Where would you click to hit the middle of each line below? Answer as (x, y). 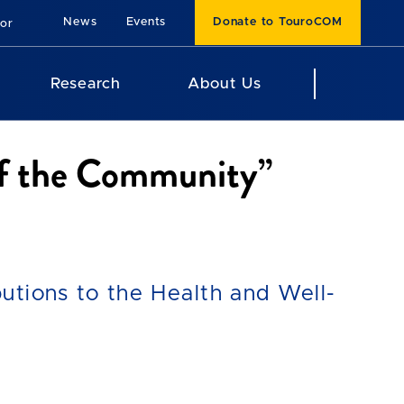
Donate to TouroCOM (278, 23)
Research (86, 83)
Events (146, 23)
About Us (225, 83)
